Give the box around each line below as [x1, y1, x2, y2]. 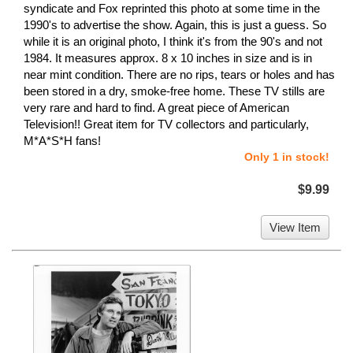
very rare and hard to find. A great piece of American [24, 101, 289, 115]
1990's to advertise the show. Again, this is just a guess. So [24, 18, 326, 32]
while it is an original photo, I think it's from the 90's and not [24, 35, 322, 49]
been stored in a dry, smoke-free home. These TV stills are [24, 84, 325, 98]
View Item [269, 221, 321, 235]
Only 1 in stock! [244, 150, 329, 164]
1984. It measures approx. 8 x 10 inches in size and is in [24, 51, 312, 65]
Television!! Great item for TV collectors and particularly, [24, 117, 309, 132]
